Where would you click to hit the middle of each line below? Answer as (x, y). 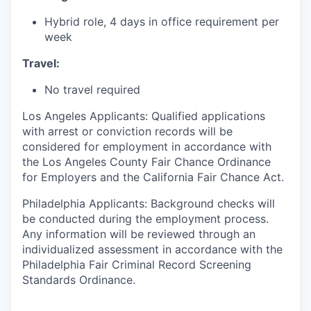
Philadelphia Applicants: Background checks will (149, 203)
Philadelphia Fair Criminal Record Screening (137, 264)
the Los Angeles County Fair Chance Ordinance (146, 162)
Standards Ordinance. (79, 280)
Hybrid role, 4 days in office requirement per (162, 22)
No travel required (92, 90)
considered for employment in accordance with (147, 146)
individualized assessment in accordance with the (152, 249)
